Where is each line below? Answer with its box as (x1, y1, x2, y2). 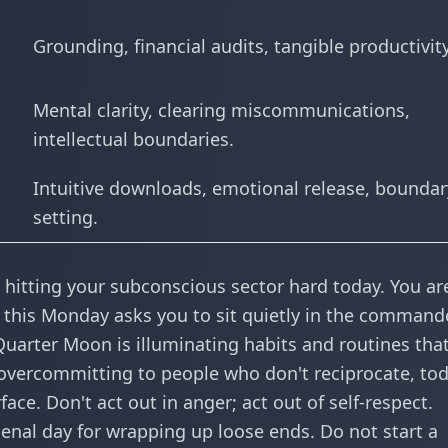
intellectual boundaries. (33, 127, 234, 151)
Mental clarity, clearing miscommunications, (33, 98, 410, 122)
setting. (33, 205, 98, 229)
